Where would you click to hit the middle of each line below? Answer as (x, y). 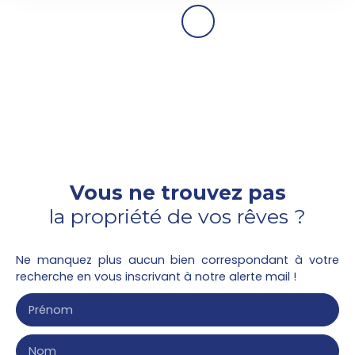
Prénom (51, 310)
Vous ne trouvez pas (177, 193)
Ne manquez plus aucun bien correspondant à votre (177, 260)
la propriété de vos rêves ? (177, 217)
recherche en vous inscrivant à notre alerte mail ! (156, 277)
